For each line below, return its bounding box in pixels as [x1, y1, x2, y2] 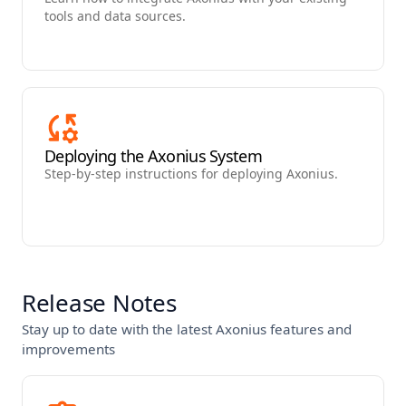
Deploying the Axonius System [44, 145, 262, 167]
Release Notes [22, 286, 177, 319]
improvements [22, 340, 115, 358]
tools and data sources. [44, 7, 186, 24]
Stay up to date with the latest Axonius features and [22, 320, 352, 338]
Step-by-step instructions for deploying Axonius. [44, 165, 338, 182]
